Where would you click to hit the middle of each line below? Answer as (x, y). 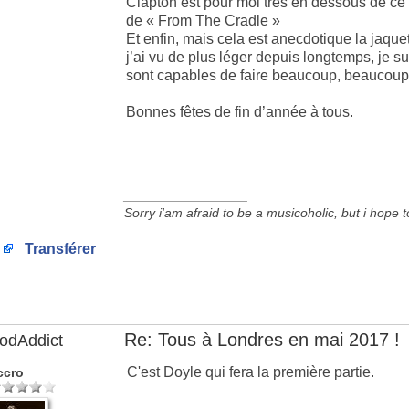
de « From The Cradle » (203, 21)
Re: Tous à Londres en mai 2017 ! (262, 340)
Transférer (58, 249)
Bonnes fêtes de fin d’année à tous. (240, 112)
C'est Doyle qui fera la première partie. (251, 372)
